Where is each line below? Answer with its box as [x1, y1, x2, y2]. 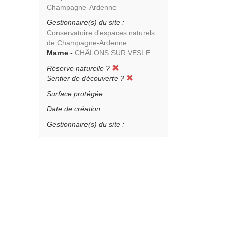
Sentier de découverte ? [47, 74, 124, 82]
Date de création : [47, 105, 104, 113]
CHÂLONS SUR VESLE [75, 49, 150, 57]
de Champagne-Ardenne [47, 39, 127, 47]
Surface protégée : [47, 90, 107, 98]
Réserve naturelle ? [47, 64, 110, 72]
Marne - [47, 49, 73, 57]
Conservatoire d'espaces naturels [47, 28, 155, 37]
